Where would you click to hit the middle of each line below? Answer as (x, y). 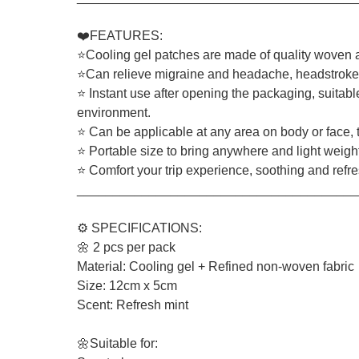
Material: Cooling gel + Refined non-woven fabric (216, 266)
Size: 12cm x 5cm (127, 286)
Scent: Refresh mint (133, 305)
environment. (114, 113)
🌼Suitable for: (117, 343)
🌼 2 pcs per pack (126, 247)
